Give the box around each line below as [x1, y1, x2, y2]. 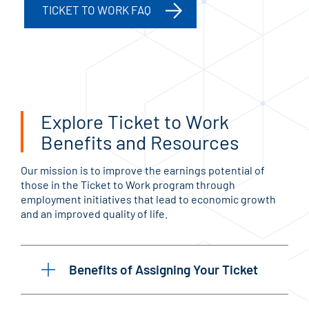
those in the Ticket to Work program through [21, 177, 235, 191]
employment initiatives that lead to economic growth [21, 192, 276, 206]
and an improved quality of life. [21, 206, 168, 220]
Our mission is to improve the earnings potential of [21, 163, 265, 177]
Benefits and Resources [41, 130, 239, 154]
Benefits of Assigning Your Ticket [69, 261, 258, 277]
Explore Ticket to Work [41, 109, 229, 133]
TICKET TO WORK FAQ [42, 2, 151, 17]
